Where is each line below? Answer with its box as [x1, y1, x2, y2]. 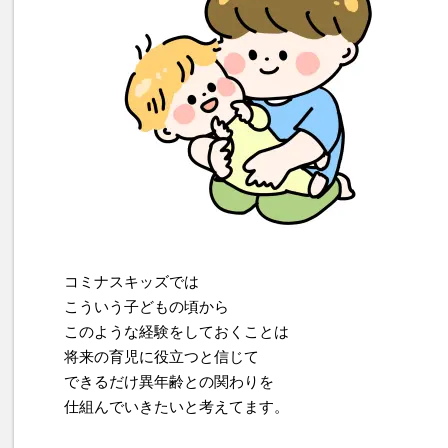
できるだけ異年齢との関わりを [64, 373, 274, 391]
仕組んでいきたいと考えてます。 [64, 398, 289, 416]
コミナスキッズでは [64, 273, 199, 291]
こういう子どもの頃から [64, 298, 229, 316]
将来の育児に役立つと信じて [64, 348, 259, 366]
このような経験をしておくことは [64, 323, 289, 341]
